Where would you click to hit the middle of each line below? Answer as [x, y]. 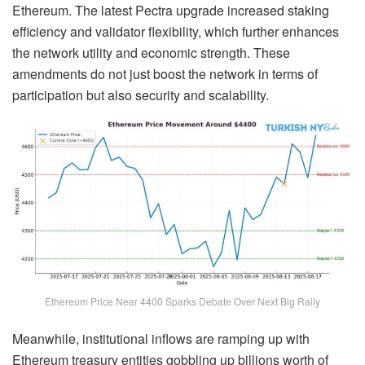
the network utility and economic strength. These [151, 52]
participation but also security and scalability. [141, 95]
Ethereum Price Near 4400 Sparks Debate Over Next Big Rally [182, 301]
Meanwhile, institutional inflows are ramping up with [161, 338]
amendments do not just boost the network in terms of [165, 73]
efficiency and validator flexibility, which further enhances [176, 31]
